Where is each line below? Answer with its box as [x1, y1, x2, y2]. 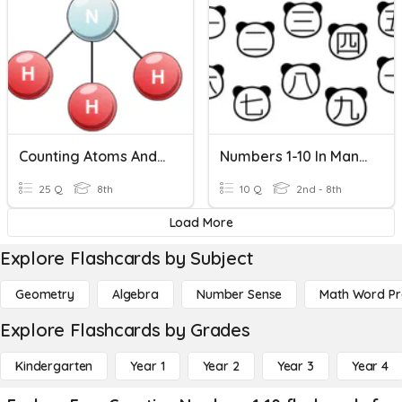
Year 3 [276, 358, 314, 374]
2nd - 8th [293, 182, 342, 196]
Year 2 [202, 358, 240, 374]
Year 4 [351, 358, 389, 374]
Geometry [15, 286, 74, 302]
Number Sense [196, 286, 283, 302]
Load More [169, 214, 233, 231]
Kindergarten [15, 358, 93, 374]
